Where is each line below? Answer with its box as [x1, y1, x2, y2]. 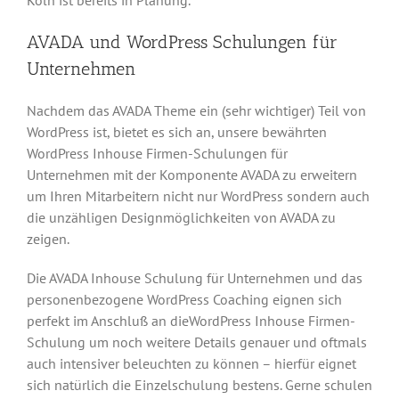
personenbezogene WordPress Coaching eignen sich [27, 290, 342, 309]
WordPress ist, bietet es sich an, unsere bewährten [27, 123, 327, 142]
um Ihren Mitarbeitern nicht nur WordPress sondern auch [27, 187, 370, 206]
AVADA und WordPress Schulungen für [27, 31, 338, 53]
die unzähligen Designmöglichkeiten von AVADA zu [27, 208, 336, 227]
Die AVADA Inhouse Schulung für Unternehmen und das [27, 269, 362, 288]
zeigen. [27, 230, 69, 248]
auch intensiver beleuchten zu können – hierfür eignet [27, 354, 356, 373]
